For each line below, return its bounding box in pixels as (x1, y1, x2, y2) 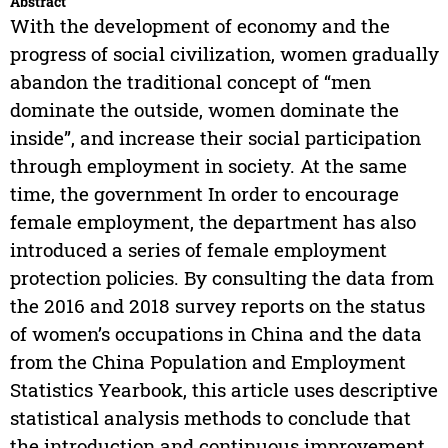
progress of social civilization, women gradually (9, 41, 439, 67)
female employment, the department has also (9, 209, 416, 235)
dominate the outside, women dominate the (9, 97, 399, 123)
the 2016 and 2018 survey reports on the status (9, 293, 425, 319)
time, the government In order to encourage (9, 181, 399, 207)
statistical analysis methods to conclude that (9, 405, 411, 431)
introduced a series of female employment (9, 237, 387, 263)
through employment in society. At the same (9, 153, 407, 179)
